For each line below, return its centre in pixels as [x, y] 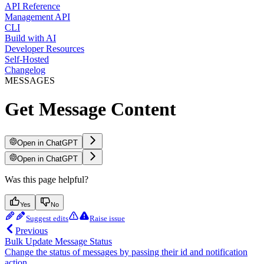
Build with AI [30, 38]
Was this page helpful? [47, 179]
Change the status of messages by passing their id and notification [126, 252]
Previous [32, 230]
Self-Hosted [27, 59]
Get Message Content [90, 109]
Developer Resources [44, 48]
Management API [37, 16]
